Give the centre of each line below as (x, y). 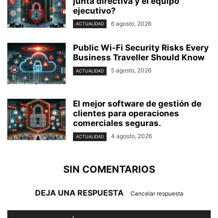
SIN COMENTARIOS (109, 169)
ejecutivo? (94, 11)
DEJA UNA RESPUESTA (80, 192)
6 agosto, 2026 (131, 24)
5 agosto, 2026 (131, 71)
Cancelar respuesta (157, 193)
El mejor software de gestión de (137, 104)
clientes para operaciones (126, 114)
